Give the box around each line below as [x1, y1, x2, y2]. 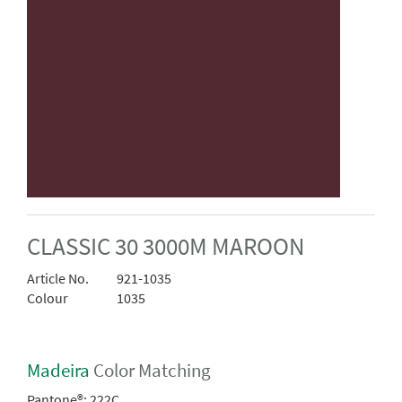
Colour [27, 289, 68, 308]
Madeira [27, 357, 90, 382]
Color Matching [90, 357, 211, 382]
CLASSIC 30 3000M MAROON [27, 232, 304, 262]
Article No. [27, 269, 89, 288]
